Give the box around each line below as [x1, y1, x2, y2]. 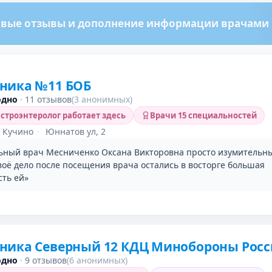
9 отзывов [25, 254, 67, 266]
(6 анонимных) [67, 254, 127, 266]
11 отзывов [25, 93, 72, 105]
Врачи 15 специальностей [150, 110, 257, 121]
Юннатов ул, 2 [43, 126, 106, 137]
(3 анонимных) [72, 93, 132, 105]
